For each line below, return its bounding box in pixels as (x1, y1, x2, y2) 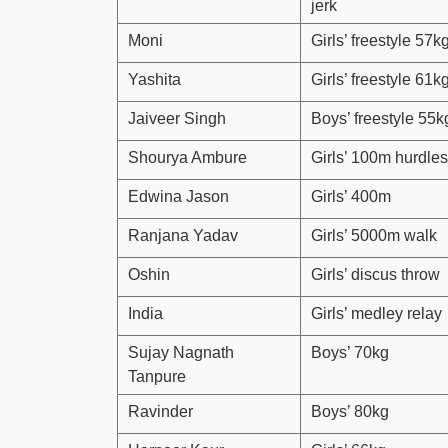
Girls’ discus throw (311, 265, 440, 283)
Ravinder (128, 402, 193, 420)
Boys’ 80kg (311, 402, 389, 420)
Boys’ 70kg (311, 343, 389, 361)
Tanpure (128, 367, 186, 385)
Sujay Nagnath (128, 343, 234, 361)
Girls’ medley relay (311, 304, 442, 322)
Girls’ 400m (311, 187, 391, 205)
